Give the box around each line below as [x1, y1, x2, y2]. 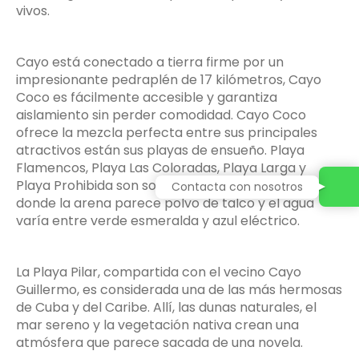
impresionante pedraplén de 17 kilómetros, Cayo [16, 71, 321, 90]
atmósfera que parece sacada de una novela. [16, 333, 303, 353]
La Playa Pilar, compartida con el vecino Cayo [16, 263, 301, 282]
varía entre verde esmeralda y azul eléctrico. [16, 212, 300, 231]
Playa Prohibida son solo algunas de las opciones [16, 176, 321, 196]
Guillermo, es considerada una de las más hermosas [16, 280, 342, 300]
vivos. [16, 2, 50, 21]
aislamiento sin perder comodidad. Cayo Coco [16, 106, 306, 125]
